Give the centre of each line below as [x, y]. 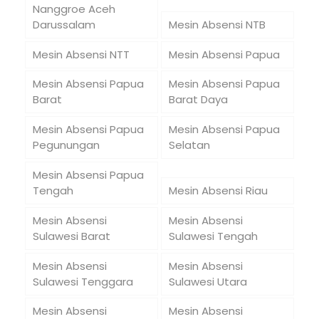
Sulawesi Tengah [213, 236]
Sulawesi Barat [71, 236]
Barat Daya [198, 100]
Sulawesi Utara [208, 281]
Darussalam [64, 24]
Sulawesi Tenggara [83, 281]
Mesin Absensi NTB [217, 24]
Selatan [189, 145]
